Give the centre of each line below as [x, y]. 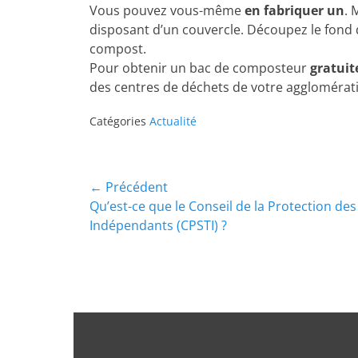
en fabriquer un [294, 10]
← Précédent [129, 187]
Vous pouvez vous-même [167, 10]
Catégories [119, 121]
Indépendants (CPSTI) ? [158, 225]
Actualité [173, 121]
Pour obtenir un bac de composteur [200, 68]
